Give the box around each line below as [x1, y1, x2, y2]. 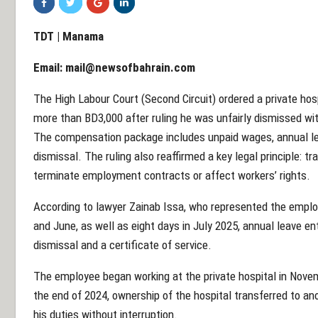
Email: [33, 60, 65, 75]
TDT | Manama [33, 29, 104, 44]
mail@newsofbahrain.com [65, 60, 195, 75]
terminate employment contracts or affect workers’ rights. [33, 168, 310, 183]
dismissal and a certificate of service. [33, 238, 212, 253]
